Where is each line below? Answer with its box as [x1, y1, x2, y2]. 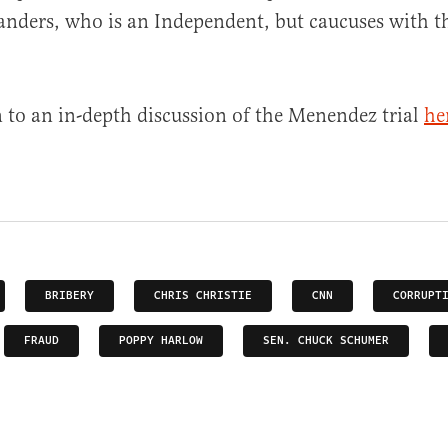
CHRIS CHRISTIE [154, 287, 252, 305]
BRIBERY [45, 287, 94, 305]
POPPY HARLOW [119, 332, 203, 350]
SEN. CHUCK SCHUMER [263, 332, 389, 350]
